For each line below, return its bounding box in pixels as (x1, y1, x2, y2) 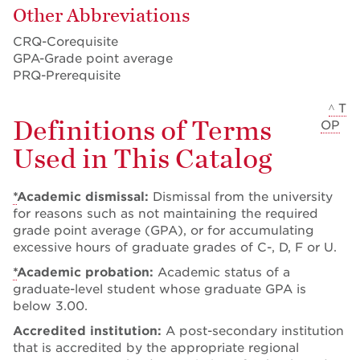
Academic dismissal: (17, 189, 153, 204)
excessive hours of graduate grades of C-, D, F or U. (13, 239, 337, 255)
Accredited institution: (13, 323, 166, 338)
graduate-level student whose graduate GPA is (13, 281, 306, 297)
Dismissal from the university (153, 189, 333, 204)
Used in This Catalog (13, 142, 272, 174)
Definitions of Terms (13, 114, 272, 146)
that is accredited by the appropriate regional (13, 340, 299, 355)
